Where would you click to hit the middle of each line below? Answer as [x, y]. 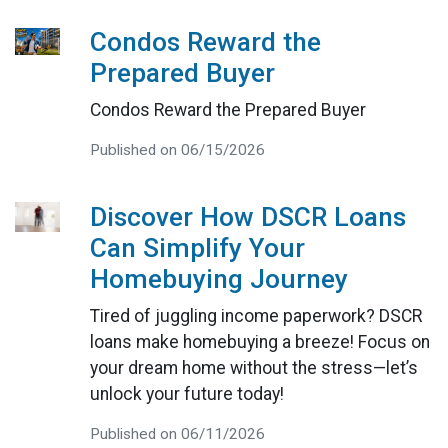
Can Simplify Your [197, 248]
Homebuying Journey [218, 279]
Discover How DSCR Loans [247, 217]
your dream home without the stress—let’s [253, 368]
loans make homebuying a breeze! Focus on [259, 342]
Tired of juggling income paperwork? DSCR [255, 316]
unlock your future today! [186, 394]
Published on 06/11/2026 [177, 434]
